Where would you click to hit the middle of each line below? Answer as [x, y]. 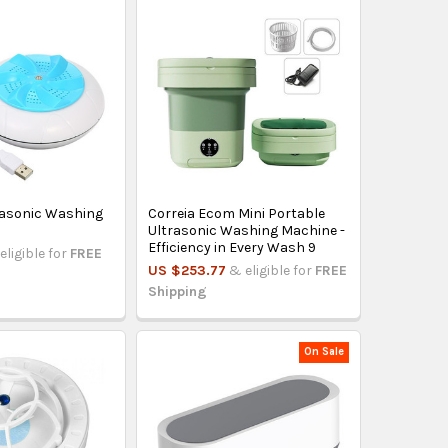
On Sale [324, 352]
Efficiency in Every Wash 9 [232, 247]
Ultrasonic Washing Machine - [247, 230]
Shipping [178, 291]
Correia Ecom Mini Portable [237, 213]
